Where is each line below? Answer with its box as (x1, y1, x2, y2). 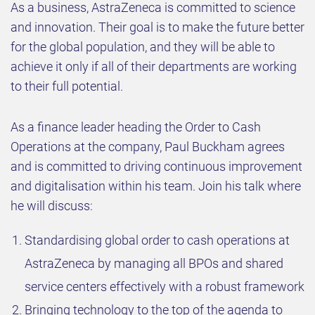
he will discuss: (11, 198, 93, 214)
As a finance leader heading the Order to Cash (11, 120, 261, 135)
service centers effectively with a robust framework (25, 279, 304, 295)
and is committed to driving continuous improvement (11, 159, 302, 174)
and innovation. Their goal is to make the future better (11, 20, 304, 35)
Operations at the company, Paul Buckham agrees (11, 139, 285, 155)
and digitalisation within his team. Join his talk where (11, 179, 301, 194)
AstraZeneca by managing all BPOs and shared (25, 256, 283, 271)
